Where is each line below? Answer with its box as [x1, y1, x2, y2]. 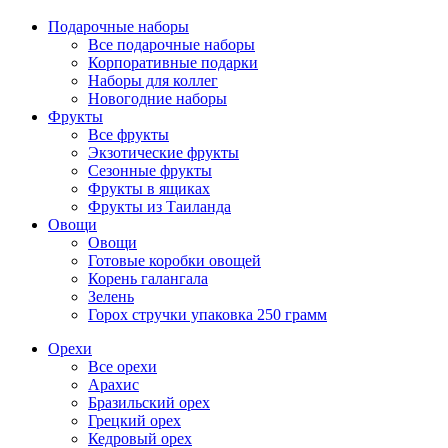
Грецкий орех [88, 411, 181, 429]
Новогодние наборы [88, 89, 227, 107]
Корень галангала [88, 269, 208, 287]
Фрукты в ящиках [88, 179, 210, 197]
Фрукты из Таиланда [88, 197, 231, 215]
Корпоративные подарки [88, 53, 258, 71]
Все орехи [88, 357, 157, 375]
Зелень [88, 287, 134, 305]
